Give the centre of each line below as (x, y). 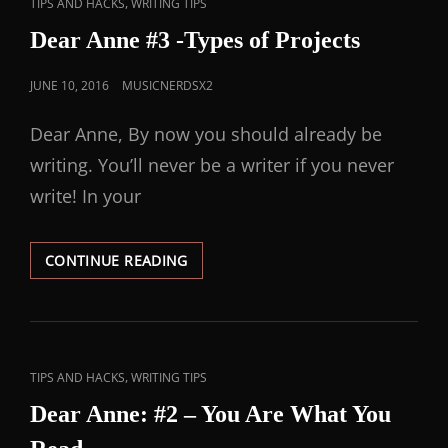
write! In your (85, 196)
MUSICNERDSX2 (167, 85)
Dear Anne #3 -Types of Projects (195, 40)
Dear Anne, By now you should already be (206, 134)
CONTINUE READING (116, 260)
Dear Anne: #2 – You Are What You (210, 414)
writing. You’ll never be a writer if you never (212, 165)
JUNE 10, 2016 (69, 85)
